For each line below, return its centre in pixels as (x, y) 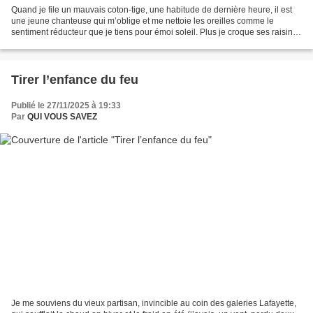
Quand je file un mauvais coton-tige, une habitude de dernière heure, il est (152, 9)
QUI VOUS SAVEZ (62, 116)
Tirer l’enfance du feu (75, 79)
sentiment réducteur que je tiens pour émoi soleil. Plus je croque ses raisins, (155, 32)
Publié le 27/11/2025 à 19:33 (66, 105)
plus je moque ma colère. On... (69, 43)
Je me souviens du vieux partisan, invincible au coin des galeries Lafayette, (154, 304)
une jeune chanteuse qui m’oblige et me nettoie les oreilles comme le (143, 21)
